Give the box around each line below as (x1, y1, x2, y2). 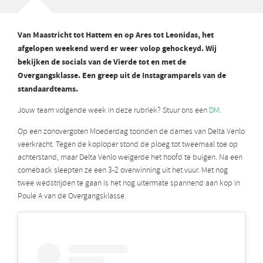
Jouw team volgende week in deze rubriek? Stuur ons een (18, 105, 209, 117)
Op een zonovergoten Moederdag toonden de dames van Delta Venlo (18, 126, 245, 138)
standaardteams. (18, 83, 78, 96)
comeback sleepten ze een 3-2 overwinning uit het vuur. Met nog (18, 165, 228, 177)
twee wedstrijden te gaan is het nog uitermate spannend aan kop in (18, 178, 240, 190)
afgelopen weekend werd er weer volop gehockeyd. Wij (18, 43, 217, 55)
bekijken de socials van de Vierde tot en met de (18, 56, 186, 69)
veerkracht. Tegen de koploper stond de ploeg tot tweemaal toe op (18, 139, 238, 151)
